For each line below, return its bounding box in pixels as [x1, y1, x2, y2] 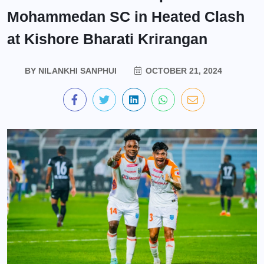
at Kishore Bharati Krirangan [7, 31, 207, 47]
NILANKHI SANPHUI [35, 66, 117, 75]
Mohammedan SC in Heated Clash [7, 8, 245, 25]
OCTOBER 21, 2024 [143, 66, 222, 75]
